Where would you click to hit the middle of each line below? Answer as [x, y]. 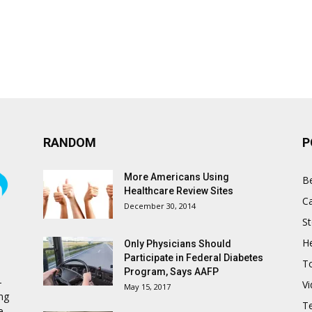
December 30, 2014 [160, 206]
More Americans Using [177, 177]
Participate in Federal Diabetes [194, 258]
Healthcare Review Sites [179, 191]
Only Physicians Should [178, 244]
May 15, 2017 [147, 287]
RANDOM [70, 143]
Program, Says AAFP [171, 272]
